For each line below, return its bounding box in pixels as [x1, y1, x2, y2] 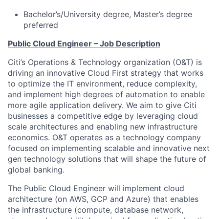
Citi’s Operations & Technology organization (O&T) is [8, 57, 202, 67]
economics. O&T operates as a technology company [8, 132, 201, 142]
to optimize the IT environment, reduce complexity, [8, 79, 197, 88]
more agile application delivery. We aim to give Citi [8, 100, 197, 110]
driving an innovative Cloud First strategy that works [8, 68, 203, 78]
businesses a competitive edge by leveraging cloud [8, 111, 198, 121]
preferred [23, 20, 58, 30]
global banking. [8, 165, 65, 175]
